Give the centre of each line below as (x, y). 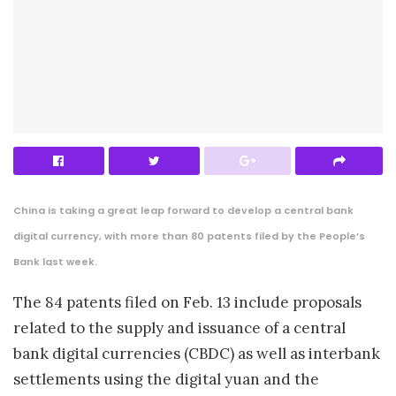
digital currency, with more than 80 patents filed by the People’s (189, 236)
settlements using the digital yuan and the (166, 379)
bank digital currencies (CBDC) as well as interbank (197, 353)
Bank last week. (55, 261)
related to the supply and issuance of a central (179, 327)
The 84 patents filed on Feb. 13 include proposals (187, 302)
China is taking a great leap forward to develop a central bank (183, 210)
